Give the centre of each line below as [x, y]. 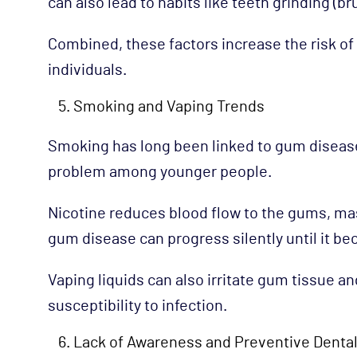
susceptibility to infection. [137, 306]
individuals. [87, 70]
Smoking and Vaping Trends [169, 106]
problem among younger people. [160, 172]
